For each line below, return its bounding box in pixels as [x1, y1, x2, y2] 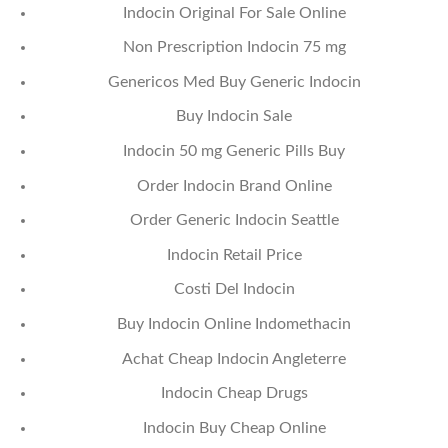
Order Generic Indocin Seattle [129, 212, 339, 229]
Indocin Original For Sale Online [122, 4, 346, 21]
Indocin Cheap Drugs [160, 385, 308, 402]
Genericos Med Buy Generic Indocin [107, 73, 361, 90]
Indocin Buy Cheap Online [142, 419, 326, 436]
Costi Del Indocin [173, 281, 295, 298]
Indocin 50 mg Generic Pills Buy [123, 143, 346, 160]
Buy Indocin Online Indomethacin [117, 315, 352, 332]
